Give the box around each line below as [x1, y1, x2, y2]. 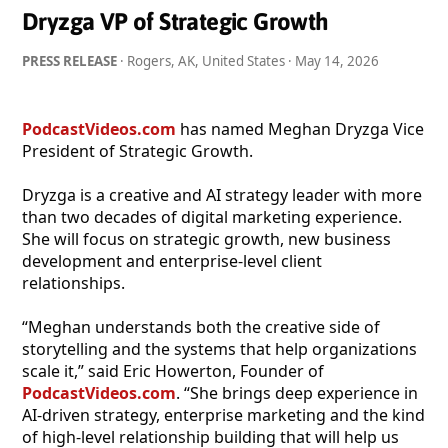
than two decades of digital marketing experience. [22, 205, 402, 228]
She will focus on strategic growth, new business [22, 227, 391, 250]
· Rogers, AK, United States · [117, 51, 295, 70]
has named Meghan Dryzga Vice [176, 117, 424, 140]
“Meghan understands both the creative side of [22, 315, 380, 338]
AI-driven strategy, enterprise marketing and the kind [22, 403, 425, 426]
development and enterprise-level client [22, 249, 322, 272]
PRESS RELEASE [22, 51, 117, 70]
